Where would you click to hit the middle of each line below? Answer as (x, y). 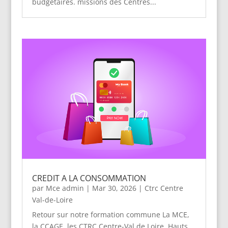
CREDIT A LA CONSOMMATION (89, 178)
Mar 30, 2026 (114, 188)
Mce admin (65, 188)
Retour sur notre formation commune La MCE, (110, 215)
